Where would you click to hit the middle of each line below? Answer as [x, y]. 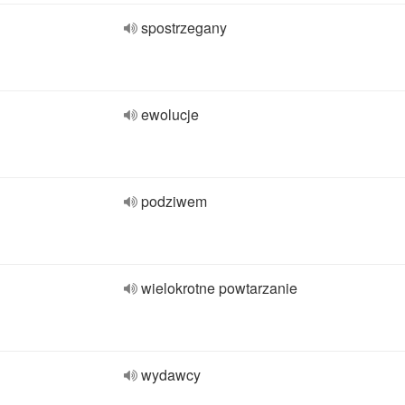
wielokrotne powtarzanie [219, 288]
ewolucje [170, 114]
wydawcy [171, 375]
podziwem [174, 201]
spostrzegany [184, 28]
